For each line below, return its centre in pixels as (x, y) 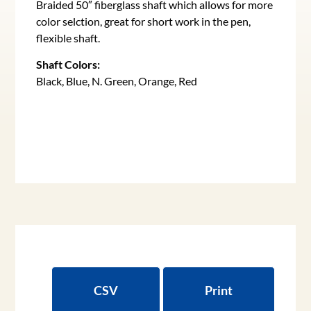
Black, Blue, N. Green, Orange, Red (117, 81)
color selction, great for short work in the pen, (144, 22)
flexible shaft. (68, 38)
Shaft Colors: (68, 65)
